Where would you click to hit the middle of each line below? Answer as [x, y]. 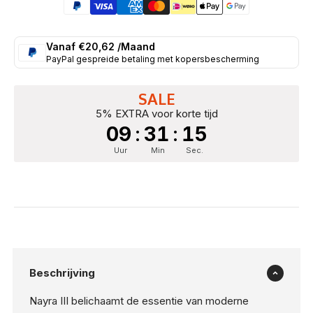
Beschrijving [62, 272]
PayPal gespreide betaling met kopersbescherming [152, 59]
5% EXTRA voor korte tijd [156, 114]
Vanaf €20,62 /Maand [100, 46]
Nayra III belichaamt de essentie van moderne [139, 300]
